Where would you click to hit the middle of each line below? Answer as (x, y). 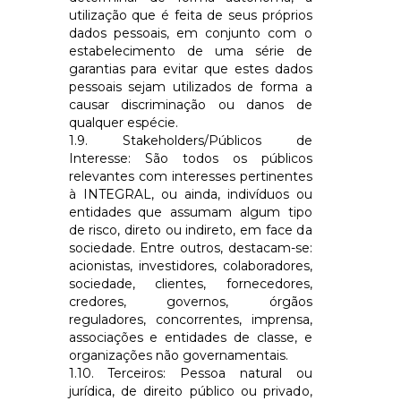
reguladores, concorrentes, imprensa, (190, 319)
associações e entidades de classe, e (190, 337)
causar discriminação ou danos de (190, 104)
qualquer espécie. (123, 122)
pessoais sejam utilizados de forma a (190, 86)
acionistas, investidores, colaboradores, (190, 265)
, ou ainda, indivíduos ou (231, 194)
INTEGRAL (117, 194)
